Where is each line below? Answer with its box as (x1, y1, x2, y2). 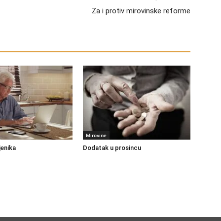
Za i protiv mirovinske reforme (92, 6, 190, 15)
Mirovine (86, 132, 107, 139)
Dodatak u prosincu (83, 144, 141, 151)
